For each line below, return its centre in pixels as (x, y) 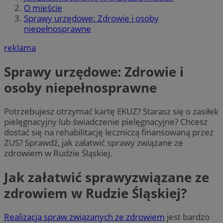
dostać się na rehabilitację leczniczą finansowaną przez (109, 132)
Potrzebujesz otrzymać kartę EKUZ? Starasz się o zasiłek (111, 111)
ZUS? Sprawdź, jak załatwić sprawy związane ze (94, 143)
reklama (20, 48)
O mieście (43, 8)
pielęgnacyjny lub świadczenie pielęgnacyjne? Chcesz (106, 122)
